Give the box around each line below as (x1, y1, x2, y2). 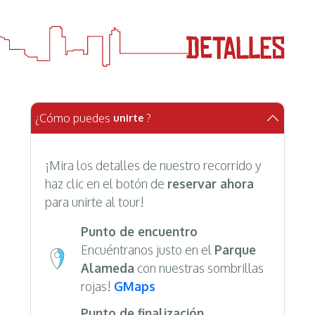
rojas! (80, 278, 114, 295)
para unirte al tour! (44, 194, 144, 210)
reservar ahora (167, 176, 254, 192)
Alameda (80, 260, 134, 276)
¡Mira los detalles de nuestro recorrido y (44, 157, 261, 174)
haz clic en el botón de (44, 176, 167, 192)
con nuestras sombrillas (134, 260, 264, 276)
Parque (214, 242, 256, 258)
